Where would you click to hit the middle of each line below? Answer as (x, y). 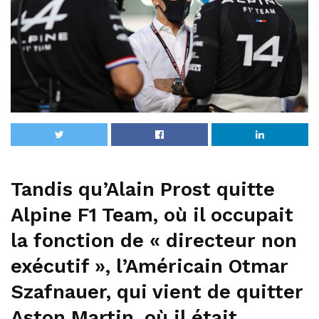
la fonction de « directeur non (154, 240)
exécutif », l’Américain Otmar (150, 266)
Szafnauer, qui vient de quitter (157, 292)
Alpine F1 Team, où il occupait (152, 215)
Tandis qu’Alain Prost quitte (143, 189)
